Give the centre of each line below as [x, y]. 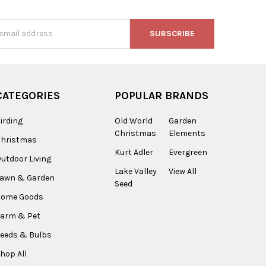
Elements [187, 133]
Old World [133, 121]
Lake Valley [135, 171]
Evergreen [188, 152]
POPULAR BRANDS [161, 95]
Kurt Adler [134, 152]
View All [182, 171]
